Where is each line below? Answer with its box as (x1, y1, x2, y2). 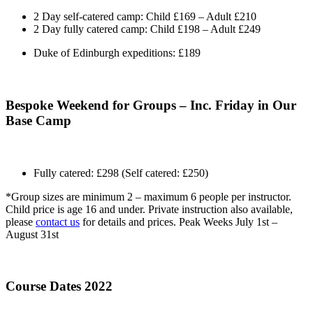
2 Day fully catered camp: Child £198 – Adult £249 (34, 23, 261, 36)
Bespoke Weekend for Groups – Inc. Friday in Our (6, 97, 296, 112)
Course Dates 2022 (6, 279, 112, 294)
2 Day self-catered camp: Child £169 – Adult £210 (34, 10, 256, 23)
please (6, 215, 36, 228)
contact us (36, 215, 80, 228)
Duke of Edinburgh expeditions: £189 (34, 47, 201, 59)
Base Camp (6, 112, 71, 128)
